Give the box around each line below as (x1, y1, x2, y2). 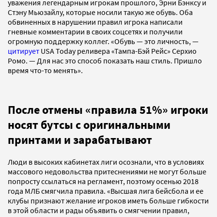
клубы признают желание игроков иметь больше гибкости (8, 195, 209, 205)
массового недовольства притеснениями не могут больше (8, 166, 206, 176)
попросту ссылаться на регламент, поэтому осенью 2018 (8, 176, 199, 186)
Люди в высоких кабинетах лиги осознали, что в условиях (8, 156, 204, 167)
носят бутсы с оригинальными (8, 117, 170, 132)
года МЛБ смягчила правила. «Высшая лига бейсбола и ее (8, 186, 203, 196)
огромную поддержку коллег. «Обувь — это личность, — (8, 36, 199, 46)
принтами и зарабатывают (8, 132, 152, 147)
